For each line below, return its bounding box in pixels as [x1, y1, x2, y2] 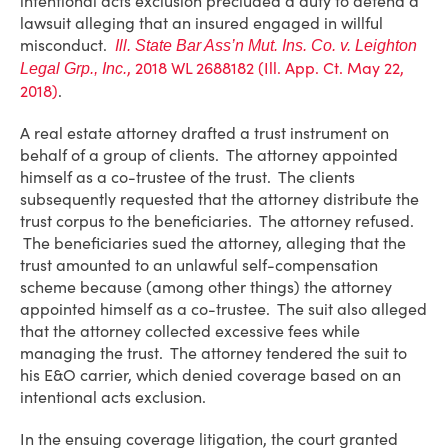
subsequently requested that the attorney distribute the [20, 189, 419, 209]
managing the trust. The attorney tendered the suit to [20, 343, 407, 363]
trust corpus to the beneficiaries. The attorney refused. [20, 211, 414, 231]
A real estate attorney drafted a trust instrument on [20, 123, 389, 143]
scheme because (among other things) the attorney [20, 277, 392, 297]
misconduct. [20, 35, 115, 55]
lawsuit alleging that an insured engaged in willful [20, 13, 383, 33]
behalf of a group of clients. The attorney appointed [20, 145, 398, 165]
